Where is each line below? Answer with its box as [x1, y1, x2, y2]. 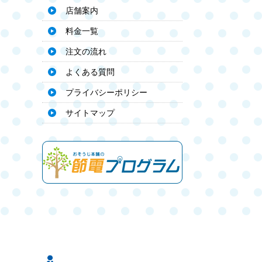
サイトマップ [65, 108, 115, 118]
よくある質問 [65, 67, 115, 77]
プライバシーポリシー [65, 87, 147, 97]
